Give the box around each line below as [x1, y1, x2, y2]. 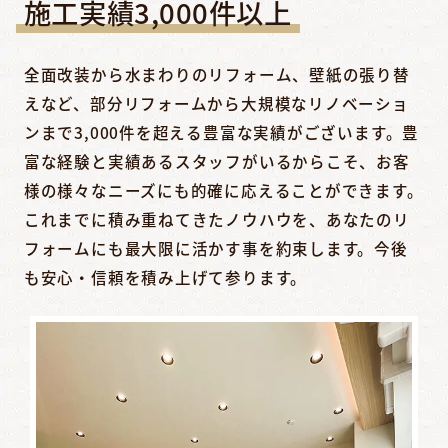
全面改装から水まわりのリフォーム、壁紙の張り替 [23, 63, 410, 86]
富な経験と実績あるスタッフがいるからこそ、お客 [23, 150, 410, 173]
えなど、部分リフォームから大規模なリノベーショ [23, 92, 409, 115]
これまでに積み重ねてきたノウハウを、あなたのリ [23, 208, 410, 231]
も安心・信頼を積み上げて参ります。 [23, 266, 308, 289]
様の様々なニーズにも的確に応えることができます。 [23, 179, 424, 202]
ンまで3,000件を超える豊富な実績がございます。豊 [23, 121, 420, 144]
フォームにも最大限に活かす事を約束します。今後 [23, 237, 408, 260]
